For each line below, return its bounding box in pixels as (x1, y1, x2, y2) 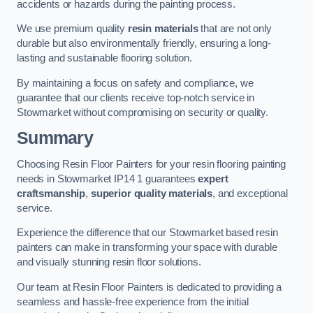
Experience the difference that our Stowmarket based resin (17, 227, 278, 239)
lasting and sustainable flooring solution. (17, 52, 192, 64)
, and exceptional (212, 187, 288, 199)
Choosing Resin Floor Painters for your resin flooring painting (17, 158, 286, 170)
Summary (17, 129, 93, 148)
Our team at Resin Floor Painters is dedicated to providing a (17, 281, 282, 293)
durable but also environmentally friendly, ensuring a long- (17, 38, 271, 50)
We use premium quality (17, 23, 128, 35)
